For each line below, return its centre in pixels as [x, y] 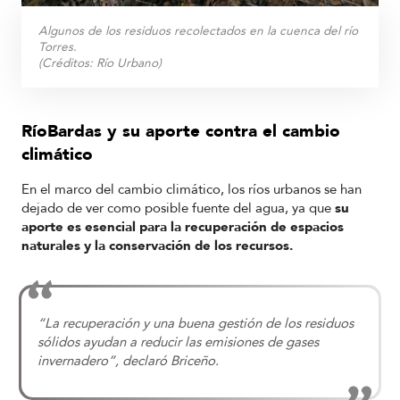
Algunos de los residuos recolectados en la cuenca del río [198, 30]
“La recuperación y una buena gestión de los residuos [196, 323]
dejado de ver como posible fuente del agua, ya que [178, 208]
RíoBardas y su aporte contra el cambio [181, 132]
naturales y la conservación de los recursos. [159, 245]
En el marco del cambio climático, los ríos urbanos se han [192, 189]
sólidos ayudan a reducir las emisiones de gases [178, 342]
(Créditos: [67, 62]
